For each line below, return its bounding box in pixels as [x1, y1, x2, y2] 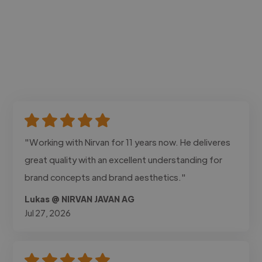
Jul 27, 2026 [25, 207, 71, 218]
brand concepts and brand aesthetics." [25, 171, 187, 182]
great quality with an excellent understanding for [25, 153, 223, 165]
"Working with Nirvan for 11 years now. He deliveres [25, 136, 231, 147]
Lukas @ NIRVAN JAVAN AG [25, 193, 135, 204]
